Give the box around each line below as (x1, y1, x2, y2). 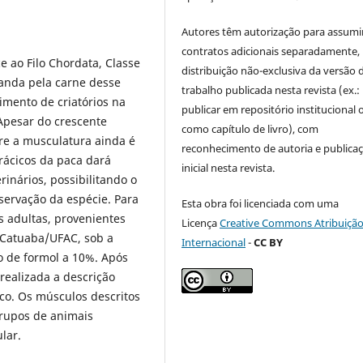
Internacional (181, 235, 246, 250)
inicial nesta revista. (181, 160, 275, 176)
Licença (181, 216, 220, 231)
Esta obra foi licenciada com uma (181, 196, 340, 211)
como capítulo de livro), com (181, 122, 319, 137)
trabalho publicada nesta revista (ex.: (181, 83, 361, 98)
